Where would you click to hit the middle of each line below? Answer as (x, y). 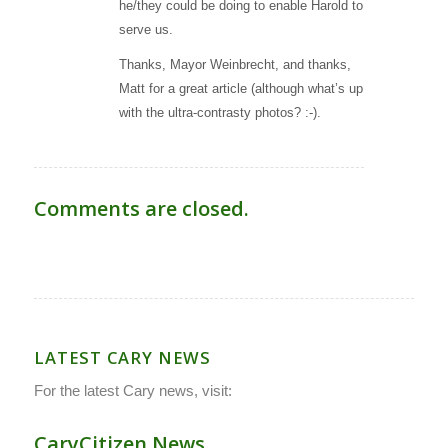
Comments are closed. (141, 208)
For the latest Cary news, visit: (132, 391)
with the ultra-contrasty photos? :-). (219, 113)
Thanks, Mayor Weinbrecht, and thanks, (234, 65)
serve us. (145, 30)
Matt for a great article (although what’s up (240, 89)
